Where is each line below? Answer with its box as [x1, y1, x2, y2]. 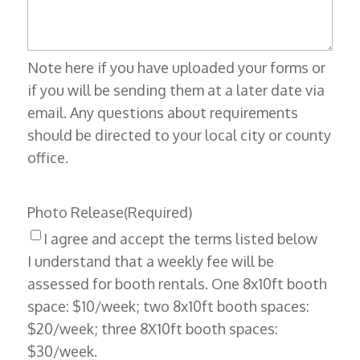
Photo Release [27, 203, 124, 222]
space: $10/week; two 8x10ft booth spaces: [27, 297, 309, 316]
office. [27, 149, 68, 167]
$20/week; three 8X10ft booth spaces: [27, 320, 278, 338]
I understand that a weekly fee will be [27, 252, 274, 271]
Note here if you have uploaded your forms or [27, 59, 325, 77]
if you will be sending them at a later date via [27, 81, 325, 100]
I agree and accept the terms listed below [235, 230, 317, 248]
